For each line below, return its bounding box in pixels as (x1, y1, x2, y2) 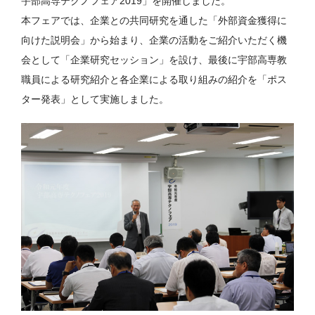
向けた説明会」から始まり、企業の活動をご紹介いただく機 (21, 34, 287, 46)
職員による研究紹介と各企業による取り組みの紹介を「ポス (21, 74, 287, 85)
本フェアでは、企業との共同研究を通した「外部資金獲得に (21, 15, 287, 26)
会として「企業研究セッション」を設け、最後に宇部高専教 (21, 54, 287, 65)
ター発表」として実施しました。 (21, 94, 169, 105)
